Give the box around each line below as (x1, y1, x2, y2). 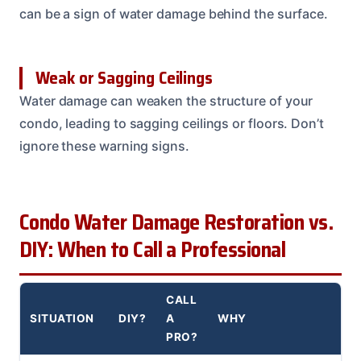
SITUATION (30, 312, 94, 326)
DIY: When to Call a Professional (19, 233, 286, 268)
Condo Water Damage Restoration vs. (19, 205, 334, 240)
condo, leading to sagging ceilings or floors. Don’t (19, 115, 324, 132)
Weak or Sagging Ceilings (35, 64, 214, 92)
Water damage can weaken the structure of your (19, 93, 313, 110)
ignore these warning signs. (19, 138, 189, 155)
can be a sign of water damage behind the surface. (19, 6, 329, 23)
